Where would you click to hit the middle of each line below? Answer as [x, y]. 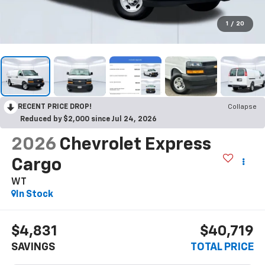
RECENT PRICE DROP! [55, 107]
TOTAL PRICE [222, 248]
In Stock [34, 194]
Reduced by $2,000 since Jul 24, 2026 [88, 119]
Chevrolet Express [135, 145]
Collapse [242, 107]
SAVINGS [33, 248]
